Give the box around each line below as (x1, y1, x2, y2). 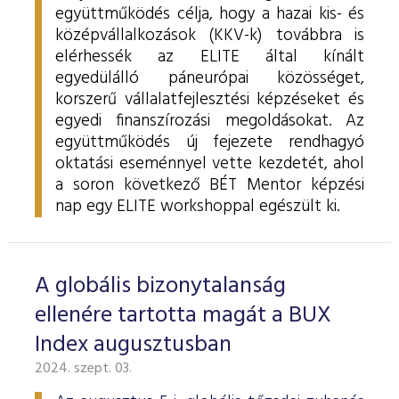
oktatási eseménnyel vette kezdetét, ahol (55, 151, 364, 177)
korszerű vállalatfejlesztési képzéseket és (55, 86, 364, 113)
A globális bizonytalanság (35, 268, 286, 305)
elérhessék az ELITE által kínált (55, 44, 364, 70)
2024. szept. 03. (35, 357, 132, 380)
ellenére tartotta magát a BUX (35, 297, 331, 334)
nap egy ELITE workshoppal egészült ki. (55, 193, 339, 220)
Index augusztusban (35, 327, 232, 363)
